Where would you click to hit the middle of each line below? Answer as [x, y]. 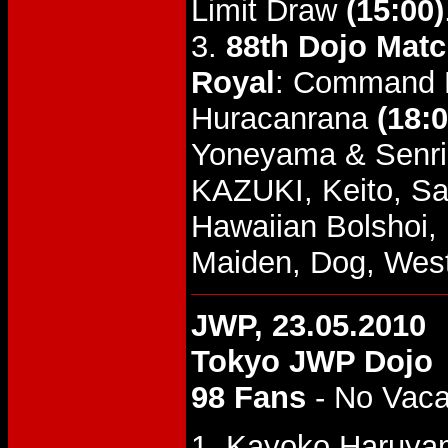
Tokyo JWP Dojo [312, 361]
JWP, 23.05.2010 [308, 325]
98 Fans [248, 397]
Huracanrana [284, 118]
